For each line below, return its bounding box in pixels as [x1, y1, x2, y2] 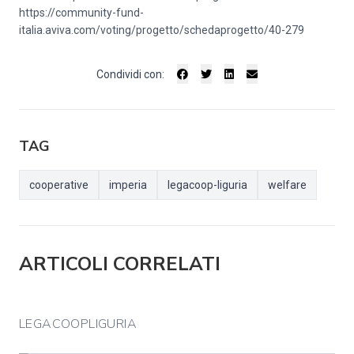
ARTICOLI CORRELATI [19, 251, 220, 277]
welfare [268, 179, 307, 191]
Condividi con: [96, 67, 164, 81]
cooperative [29, 179, 88, 191]
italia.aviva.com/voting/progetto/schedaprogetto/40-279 [19, 24, 304, 36]
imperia [109, 179, 147, 191]
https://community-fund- [19, 6, 144, 19]
